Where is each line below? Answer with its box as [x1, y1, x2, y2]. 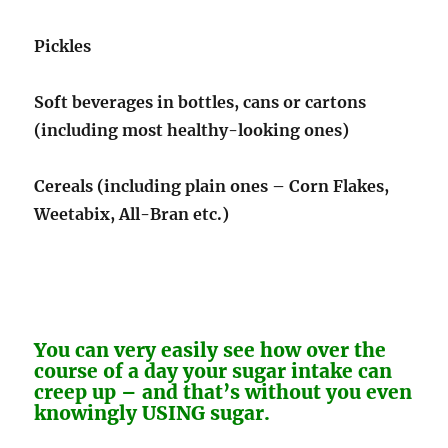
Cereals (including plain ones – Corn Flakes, [34, 175, 390, 196]
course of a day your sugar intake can [34, 358, 393, 383]
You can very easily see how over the [34, 337, 387, 362]
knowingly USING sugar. [34, 400, 271, 425]
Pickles [34, 35, 92, 56]
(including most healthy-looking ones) [34, 119, 350, 140]
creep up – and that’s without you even [34, 379, 413, 404]
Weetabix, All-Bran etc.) [34, 203, 230, 224]
